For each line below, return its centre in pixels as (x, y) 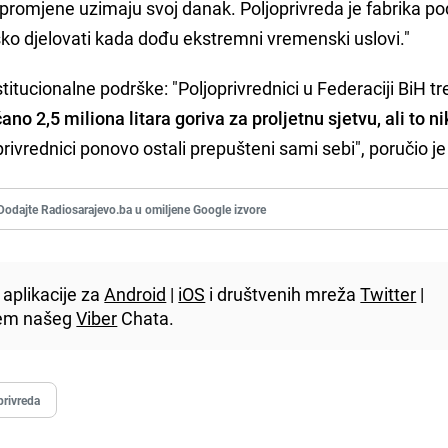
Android (135, 293)
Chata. (146, 317)
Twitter (388, 293)
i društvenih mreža (283, 293)
